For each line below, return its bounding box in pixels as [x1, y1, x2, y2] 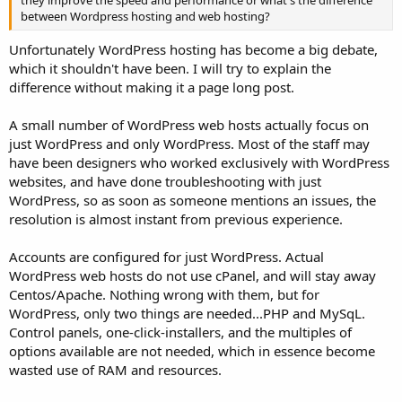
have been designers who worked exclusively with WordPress [9, 153, 389, 171]
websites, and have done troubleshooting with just [9, 172, 321, 190]
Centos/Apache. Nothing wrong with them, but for [9, 285, 319, 303]
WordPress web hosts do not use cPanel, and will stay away [9, 267, 376, 284]
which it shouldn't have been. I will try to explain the [9, 59, 331, 77]
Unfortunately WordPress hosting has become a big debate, [9, 40, 378, 58]
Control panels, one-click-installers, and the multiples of [9, 323, 352, 341]
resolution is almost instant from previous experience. [9, 210, 343, 228]
